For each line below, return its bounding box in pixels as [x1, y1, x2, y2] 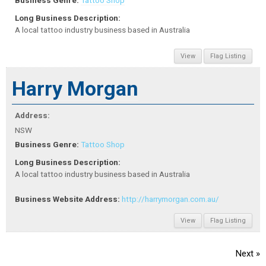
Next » [236, 248, 260, 259]
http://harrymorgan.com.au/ [122, 194, 219, 204]
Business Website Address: [15, 194, 120, 204]
